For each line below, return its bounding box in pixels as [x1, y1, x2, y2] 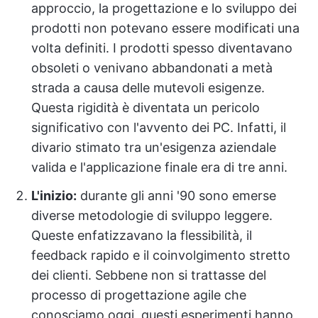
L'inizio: [31, 188, 77, 203]
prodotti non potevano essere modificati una [31, 21, 300, 35]
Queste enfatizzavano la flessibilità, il [31, 228, 252, 243]
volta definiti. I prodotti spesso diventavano [31, 40, 292, 55]
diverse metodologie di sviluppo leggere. [31, 208, 273, 223]
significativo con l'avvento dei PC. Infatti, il [31, 120, 286, 135]
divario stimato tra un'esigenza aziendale [31, 140, 276, 155]
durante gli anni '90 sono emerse [77, 188, 276, 203]
